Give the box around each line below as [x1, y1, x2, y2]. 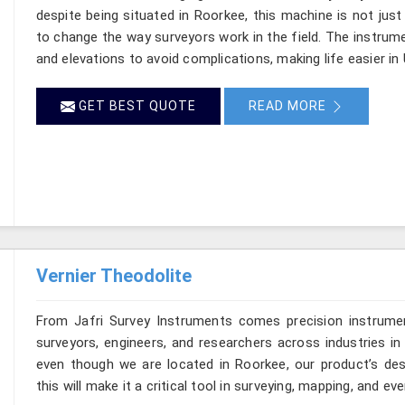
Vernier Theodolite [35, 264, 192, 287]
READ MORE [248, 98, 330, 113]
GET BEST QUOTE [74, 98, 196, 113]
